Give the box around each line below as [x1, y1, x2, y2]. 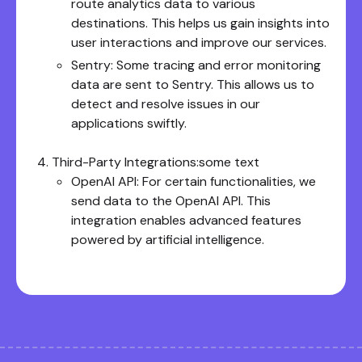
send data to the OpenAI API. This [71, 192, 271, 209]
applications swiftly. [71, 115, 187, 132]
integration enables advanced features [71, 212, 301, 229]
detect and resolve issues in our [71, 95, 260, 112]
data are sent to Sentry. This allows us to [71, 76, 314, 93]
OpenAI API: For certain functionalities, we [71, 173, 316, 190]
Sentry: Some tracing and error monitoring [71, 57, 321, 74]
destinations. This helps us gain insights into [71, 15, 330, 32]
